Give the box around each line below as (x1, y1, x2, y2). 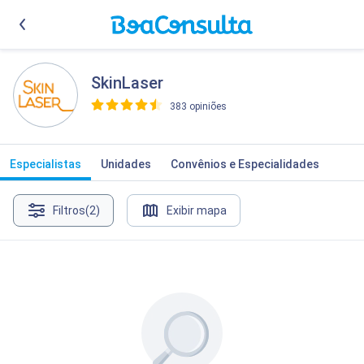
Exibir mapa (167, 204, 227, 217)
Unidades (101, 158, 151, 171)
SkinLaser (91, 73, 163, 93)
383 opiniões (170, 101, 227, 112)
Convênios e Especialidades (171, 158, 319, 171)
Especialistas (10, 158, 81, 171)
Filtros (53, 204, 85, 217)
